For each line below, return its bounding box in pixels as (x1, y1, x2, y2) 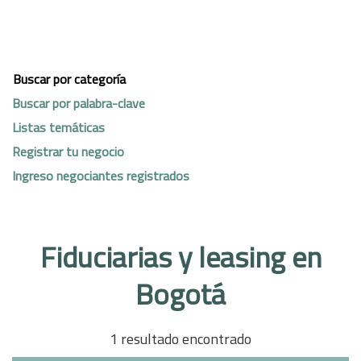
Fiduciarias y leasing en (39, 234, 322, 279)
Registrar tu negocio (12, 141, 124, 161)
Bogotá (135, 272, 226, 316)
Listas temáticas (12, 117, 105, 137)
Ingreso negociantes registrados (12, 165, 189, 185)
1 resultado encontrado (110, 328, 251, 350)
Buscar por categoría (13, 68, 126, 89)
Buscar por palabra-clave (12, 93, 145, 113)
